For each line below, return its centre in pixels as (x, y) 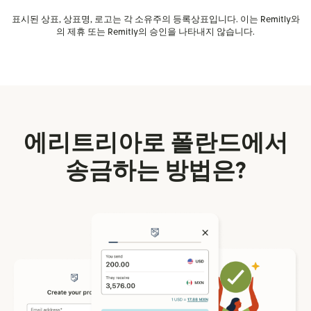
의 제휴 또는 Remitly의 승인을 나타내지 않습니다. (155, 32)
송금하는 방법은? (155, 171)
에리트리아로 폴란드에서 (155, 144)
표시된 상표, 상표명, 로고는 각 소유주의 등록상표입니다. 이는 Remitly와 (155, 20)
